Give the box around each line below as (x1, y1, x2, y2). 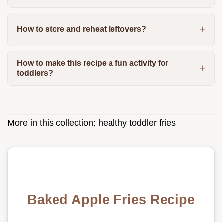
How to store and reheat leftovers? (16, 25, 146, 34)
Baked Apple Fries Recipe (27, 191, 195, 207)
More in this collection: (7, 117, 98, 128)
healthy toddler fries (98, 117, 176, 128)
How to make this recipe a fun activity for (16, 58, 168, 67)
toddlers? (16, 68, 53, 77)
